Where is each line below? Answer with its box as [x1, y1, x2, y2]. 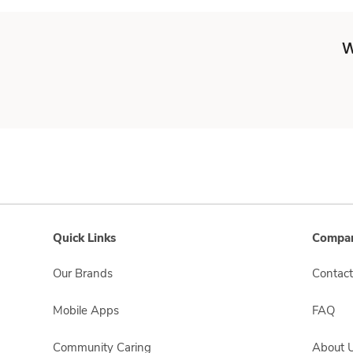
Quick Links [53, 230, 116, 246]
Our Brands [53, 266, 113, 281]
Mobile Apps [53, 303, 119, 318]
